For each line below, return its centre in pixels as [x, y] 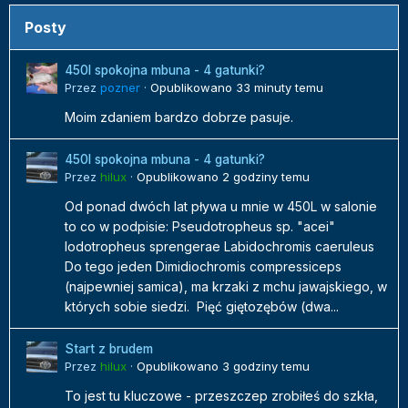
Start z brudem [109, 349]
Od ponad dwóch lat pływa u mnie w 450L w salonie [221, 207]
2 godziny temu [266, 177]
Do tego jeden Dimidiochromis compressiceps [203, 267]
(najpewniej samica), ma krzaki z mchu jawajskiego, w [226, 287]
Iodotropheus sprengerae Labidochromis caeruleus [219, 247]
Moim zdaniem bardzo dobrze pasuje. [179, 117]
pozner [120, 88]
